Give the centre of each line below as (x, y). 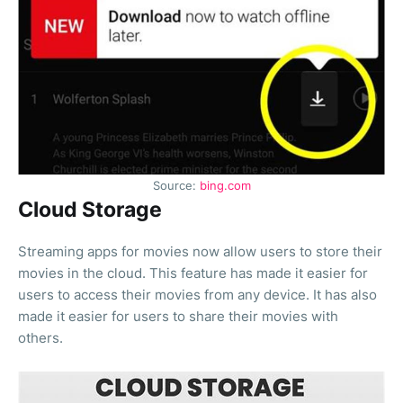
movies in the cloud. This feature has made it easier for (193, 273)
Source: (176, 186)
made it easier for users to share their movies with (178, 317)
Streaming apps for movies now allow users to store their (200, 252)
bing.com (225, 186)
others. (40, 338)
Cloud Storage (90, 210)
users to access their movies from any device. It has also (197, 295)
